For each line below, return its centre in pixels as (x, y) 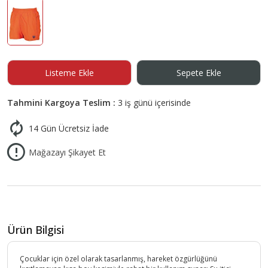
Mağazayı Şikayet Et (67, 153)
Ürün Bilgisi (36, 230)
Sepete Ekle (199, 72)
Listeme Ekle (69, 72)
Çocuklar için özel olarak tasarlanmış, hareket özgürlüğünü (118, 259)
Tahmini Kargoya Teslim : (63, 102)
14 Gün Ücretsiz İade (69, 129)
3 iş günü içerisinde (154, 102)
